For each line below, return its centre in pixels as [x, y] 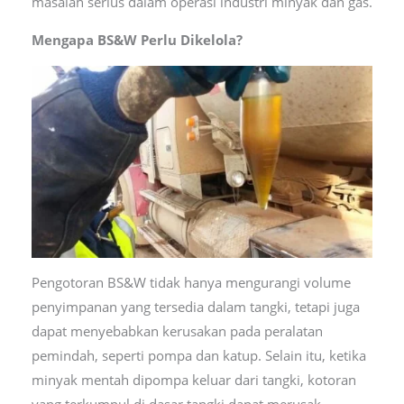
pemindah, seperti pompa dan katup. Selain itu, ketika [198, 356]
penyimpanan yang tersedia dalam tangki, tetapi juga [195, 307]
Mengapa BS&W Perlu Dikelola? [137, 40]
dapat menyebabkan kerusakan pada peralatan [177, 331]
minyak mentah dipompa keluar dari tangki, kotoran [193, 380]
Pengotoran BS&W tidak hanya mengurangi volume [191, 283]
